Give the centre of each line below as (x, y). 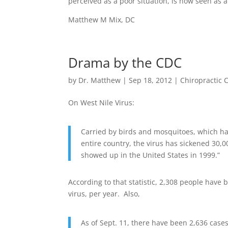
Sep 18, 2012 (151, 80)
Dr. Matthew (100, 80)
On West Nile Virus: (102, 103)
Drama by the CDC (125, 63)
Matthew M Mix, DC (102, 20)
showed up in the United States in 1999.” (151, 155)
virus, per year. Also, (104, 194)
